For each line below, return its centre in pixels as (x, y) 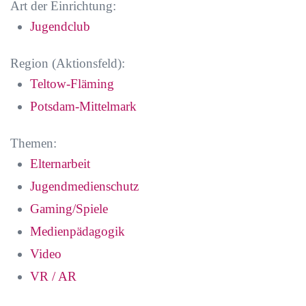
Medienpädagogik (78, 231)
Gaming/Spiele (69, 209)
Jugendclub (60, 26)
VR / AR (53, 276)
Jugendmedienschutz (84, 186)
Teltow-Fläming (72, 84)
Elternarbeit (60, 164)
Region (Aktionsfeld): (68, 63)
